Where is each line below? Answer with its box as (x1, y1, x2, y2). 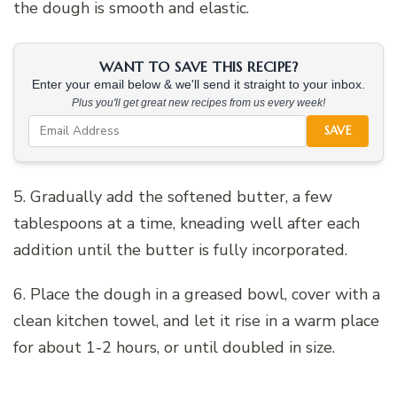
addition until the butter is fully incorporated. (13, 238, 347, 261)
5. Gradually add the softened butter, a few (13, 185, 332, 207)
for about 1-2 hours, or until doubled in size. (13, 336, 335, 358)
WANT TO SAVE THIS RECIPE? (99, 57, 298, 75)
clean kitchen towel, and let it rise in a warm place (13, 309, 379, 331)
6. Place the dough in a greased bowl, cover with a (13, 283, 380, 305)
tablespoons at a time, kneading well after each (13, 212, 360, 234)
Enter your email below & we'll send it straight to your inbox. (32, 77, 365, 91)
